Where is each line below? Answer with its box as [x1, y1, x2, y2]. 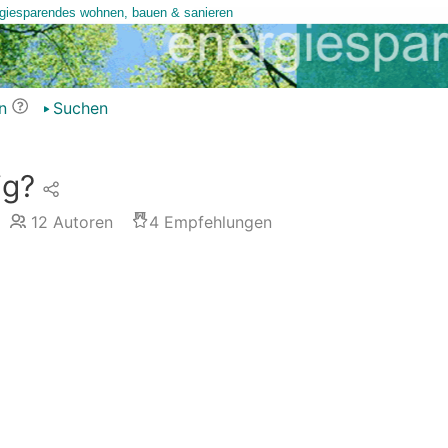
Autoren [47, 212, 113, 232]
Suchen [52, 98, 108, 118]
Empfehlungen [158, 212, 272, 232]
